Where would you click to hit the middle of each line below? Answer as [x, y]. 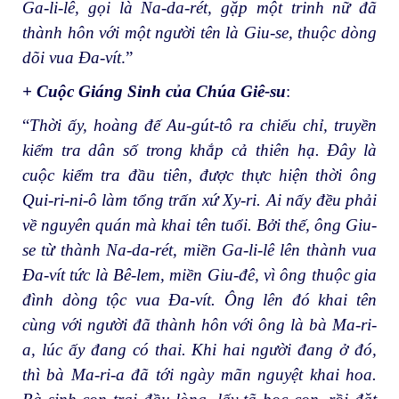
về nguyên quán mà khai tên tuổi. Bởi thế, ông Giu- [199, 224]
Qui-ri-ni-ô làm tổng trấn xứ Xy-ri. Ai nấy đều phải [199, 199]
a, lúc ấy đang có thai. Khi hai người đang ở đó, [199, 349]
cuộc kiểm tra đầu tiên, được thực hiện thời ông [199, 175]
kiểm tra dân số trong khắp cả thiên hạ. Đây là [199, 150]
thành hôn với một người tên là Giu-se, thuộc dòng [199, 33]
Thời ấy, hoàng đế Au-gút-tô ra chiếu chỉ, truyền [203, 125]
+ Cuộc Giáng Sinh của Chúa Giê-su [154, 91]
